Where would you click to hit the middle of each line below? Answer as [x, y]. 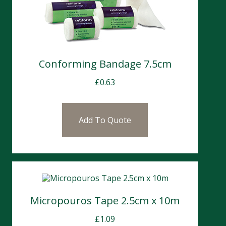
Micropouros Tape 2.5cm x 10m [105, 200]
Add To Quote [105, 120]
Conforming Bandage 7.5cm [105, 64]
